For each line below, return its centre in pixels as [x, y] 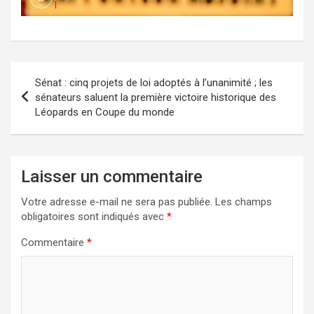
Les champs [244, 202]
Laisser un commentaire [112, 176]
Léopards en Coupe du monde [105, 112]
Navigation [53, 71]
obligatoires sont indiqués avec [94, 216]
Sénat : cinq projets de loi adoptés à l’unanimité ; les [154, 82]
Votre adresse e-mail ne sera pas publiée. [117, 202]
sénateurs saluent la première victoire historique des [156, 97]
